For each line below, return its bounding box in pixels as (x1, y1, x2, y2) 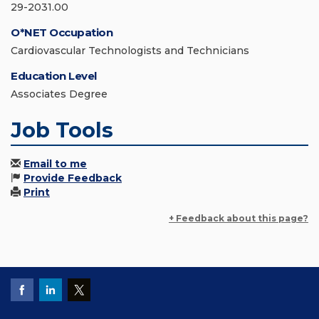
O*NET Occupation (11, 26, 113, 40)
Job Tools (11, 117, 113, 143)
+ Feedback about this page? (169, 213, 308, 224)
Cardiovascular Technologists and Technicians (11, 44, 249, 58)
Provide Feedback (23, 172, 122, 185)
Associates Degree (11, 88, 108, 101)
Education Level (11, 69, 97, 83)
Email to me (23, 157, 87, 171)
